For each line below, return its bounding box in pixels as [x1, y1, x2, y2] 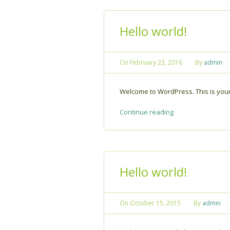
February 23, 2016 [130, 57, 182, 67]
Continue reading [120, 107, 174, 117]
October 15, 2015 [130, 198, 181, 207]
